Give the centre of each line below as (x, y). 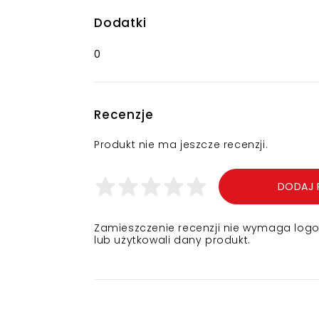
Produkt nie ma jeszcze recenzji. (181, 145)
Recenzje (124, 115)
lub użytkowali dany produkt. (172, 240)
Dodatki (120, 23)
